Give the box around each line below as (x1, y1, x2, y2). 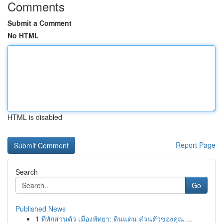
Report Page (176, 140, 216, 150)
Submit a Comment (7, 18, 72, 28)
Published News (15, 204, 66, 214)
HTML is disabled (7, 112, 62, 122)
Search (15, 167, 38, 177)
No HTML (7, 30, 39, 40)
